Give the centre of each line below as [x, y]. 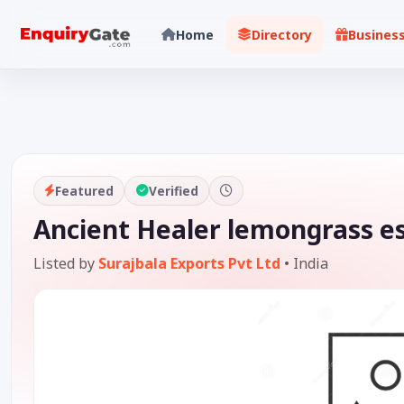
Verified [173, 190]
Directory [281, 34]
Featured [85, 190]
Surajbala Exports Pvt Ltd [189, 264]
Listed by [66, 264]
